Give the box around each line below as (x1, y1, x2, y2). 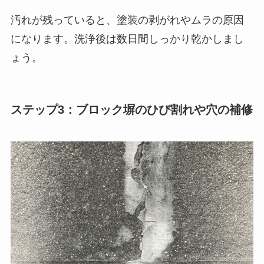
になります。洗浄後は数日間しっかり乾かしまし (10, 33, 244, 45)
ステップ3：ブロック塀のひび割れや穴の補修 (10, 103, 253, 117)
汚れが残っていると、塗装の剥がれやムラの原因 (10, 14, 244, 27)
